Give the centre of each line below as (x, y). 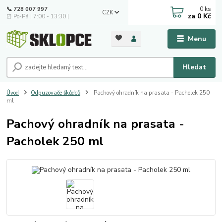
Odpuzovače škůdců (55, 93)
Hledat (194, 67)
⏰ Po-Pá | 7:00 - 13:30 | (38, 16)
